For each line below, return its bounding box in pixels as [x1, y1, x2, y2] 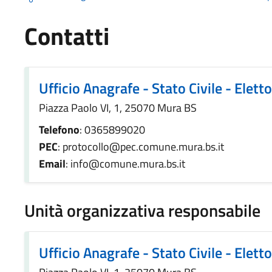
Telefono [39, 121, 80, 138]
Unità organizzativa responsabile [24, 197, 260, 224]
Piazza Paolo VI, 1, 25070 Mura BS [39, 100, 197, 117]
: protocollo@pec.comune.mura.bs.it [58, 138, 224, 155]
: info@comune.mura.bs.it [66, 155, 185, 172]
